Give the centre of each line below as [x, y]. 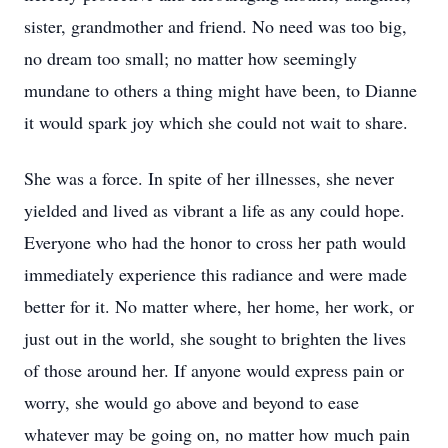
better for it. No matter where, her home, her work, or [219, 306]
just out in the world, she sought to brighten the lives [215, 338]
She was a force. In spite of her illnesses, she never [209, 178]
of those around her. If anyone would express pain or [214, 370]
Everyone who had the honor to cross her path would [215, 242]
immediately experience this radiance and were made [215, 274]
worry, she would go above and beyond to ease [191, 402]
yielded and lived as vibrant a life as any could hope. [214, 210]
